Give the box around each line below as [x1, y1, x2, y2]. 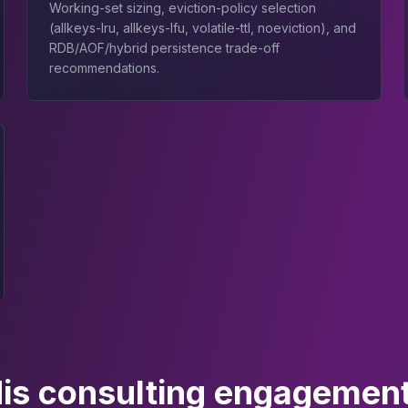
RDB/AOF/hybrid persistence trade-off [49, 40, 280, 56]
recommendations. [49, 60, 160, 76]
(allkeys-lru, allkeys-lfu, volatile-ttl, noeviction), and [49, 20, 357, 36]
